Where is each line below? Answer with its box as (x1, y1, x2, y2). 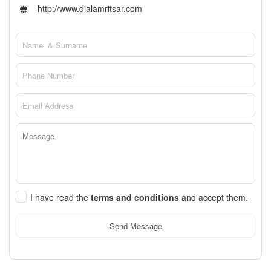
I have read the (30, 191, 91, 204)
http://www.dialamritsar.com (35, 2, 142, 15)
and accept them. (181, 191, 248, 204)
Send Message (109, 220, 162, 232)
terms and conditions (91, 191, 181, 204)
